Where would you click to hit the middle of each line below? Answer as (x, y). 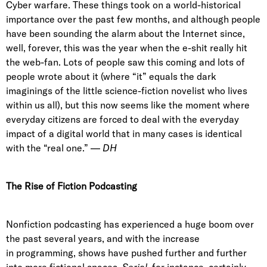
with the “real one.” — (54, 148)
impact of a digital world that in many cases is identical (124, 133)
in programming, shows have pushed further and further (126, 253)
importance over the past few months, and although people (133, 19)
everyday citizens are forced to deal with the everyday (122, 119)
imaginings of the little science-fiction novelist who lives (127, 91)
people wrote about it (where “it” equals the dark (111, 76)
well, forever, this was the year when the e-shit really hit (127, 48)
